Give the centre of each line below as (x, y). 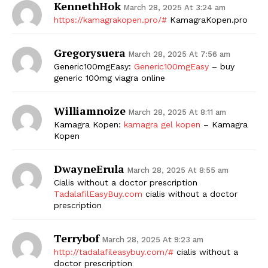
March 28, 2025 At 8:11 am (177, 112)
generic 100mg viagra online (109, 77)
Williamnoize (90, 110)
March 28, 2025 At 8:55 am (178, 170)
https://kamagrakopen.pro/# (110, 19)
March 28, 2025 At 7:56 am (179, 54)
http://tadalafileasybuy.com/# (114, 252)
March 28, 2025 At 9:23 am (153, 239)
